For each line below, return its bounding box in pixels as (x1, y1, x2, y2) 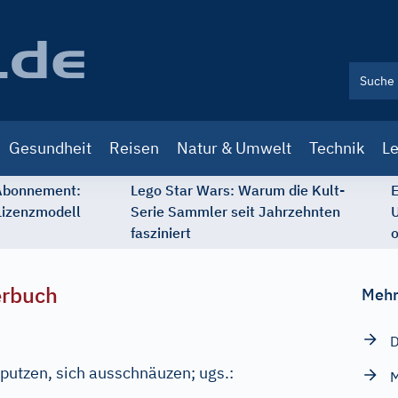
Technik (309, 138, 364, 158)
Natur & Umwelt (177, 138, 291, 158)
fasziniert (131, 224, 191, 242)
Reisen (109, 138, 159, 158)
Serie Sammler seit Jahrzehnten (131, 203, 340, 220)
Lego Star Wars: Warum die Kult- (131, 181, 345, 199)
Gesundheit (9, 138, 92, 158)
